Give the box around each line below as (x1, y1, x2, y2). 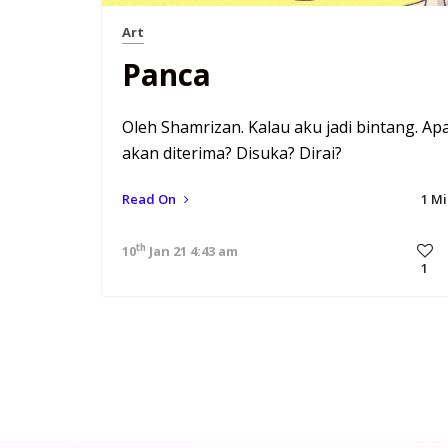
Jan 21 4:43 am (146, 241, 238, 260)
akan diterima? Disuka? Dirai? (122, 142, 342, 165)
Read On (122, 190, 179, 209)
